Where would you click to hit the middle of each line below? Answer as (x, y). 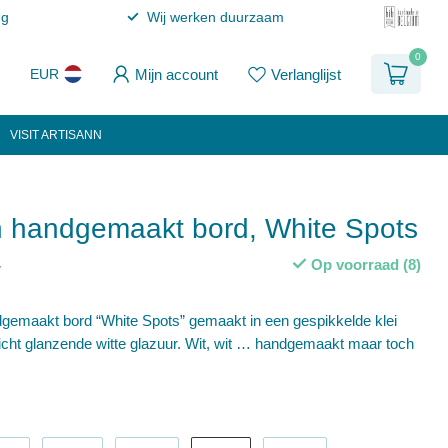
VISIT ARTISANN (56, 135)
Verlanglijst (306, 74)
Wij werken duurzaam (215, 17)
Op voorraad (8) (363, 264)
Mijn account (176, 74)
